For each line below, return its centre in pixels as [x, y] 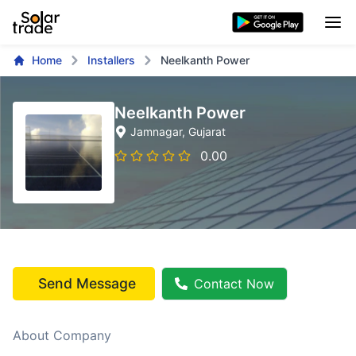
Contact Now [234, 284]
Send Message [87, 283]
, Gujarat [204, 132]
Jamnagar [156, 132]
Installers [111, 60]
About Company [62, 335]
